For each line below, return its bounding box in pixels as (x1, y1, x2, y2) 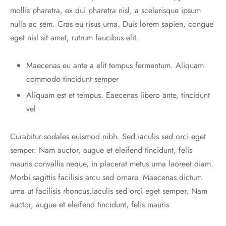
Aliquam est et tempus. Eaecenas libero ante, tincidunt (26, 89, 210, 101)
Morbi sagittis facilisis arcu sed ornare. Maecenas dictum (10, 172, 202, 184)
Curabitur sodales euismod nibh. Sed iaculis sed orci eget (10, 131, 206, 143)
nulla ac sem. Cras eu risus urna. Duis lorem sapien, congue (10, 18, 213, 30)
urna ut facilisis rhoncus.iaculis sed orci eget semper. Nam (10, 185, 207, 197)
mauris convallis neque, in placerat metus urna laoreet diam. (10, 158, 213, 170)
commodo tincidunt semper (26, 73, 119, 85)
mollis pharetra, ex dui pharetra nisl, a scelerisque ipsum (10, 5, 201, 17)
